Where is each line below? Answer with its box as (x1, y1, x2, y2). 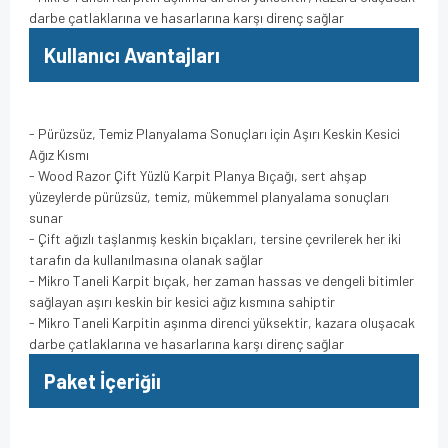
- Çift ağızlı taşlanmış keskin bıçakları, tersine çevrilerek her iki (29, 229, 401, 247)
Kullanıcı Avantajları (44, 42, 220, 67)
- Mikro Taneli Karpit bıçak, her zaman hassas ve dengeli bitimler (29, 271, 414, 289)
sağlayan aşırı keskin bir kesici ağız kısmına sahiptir (29, 292, 335, 310)
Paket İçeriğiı (44, 368, 161, 393)
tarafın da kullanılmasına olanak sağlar (29, 250, 263, 268)
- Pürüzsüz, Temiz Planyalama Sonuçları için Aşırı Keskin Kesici (29, 124, 400, 142)
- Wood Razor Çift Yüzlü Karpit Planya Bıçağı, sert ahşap (29, 166, 367, 184)
